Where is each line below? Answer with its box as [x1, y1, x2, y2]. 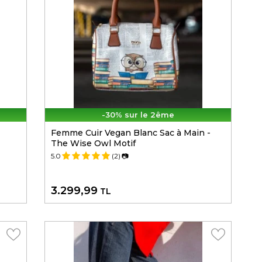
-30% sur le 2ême [102, 110, 174, 120]
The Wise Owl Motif [51, 138, 136, 149]
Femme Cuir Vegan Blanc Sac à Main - [51, 127, 211, 139]
